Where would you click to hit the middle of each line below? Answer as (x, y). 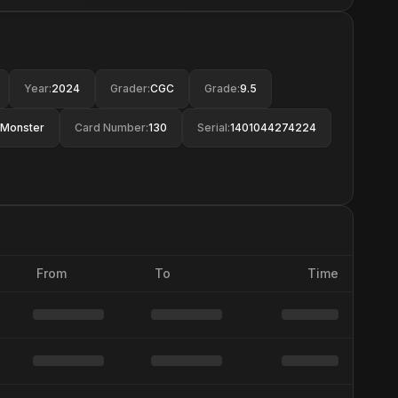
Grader (129, 88)
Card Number (110, 127)
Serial (212, 127)
